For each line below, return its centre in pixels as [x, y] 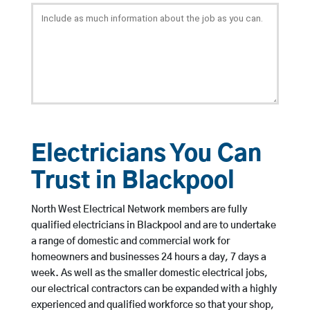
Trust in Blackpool [133, 182]
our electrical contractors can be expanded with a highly [154, 290]
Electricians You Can [146, 155]
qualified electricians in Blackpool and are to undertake [153, 226]
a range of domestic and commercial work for [130, 242]
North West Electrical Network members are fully [139, 210]
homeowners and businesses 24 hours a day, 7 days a [148, 258]
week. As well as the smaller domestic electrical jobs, [149, 274]
